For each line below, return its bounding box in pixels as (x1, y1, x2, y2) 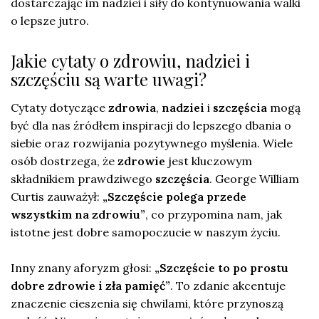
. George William (209, 171, 299, 186)
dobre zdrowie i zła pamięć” (11, 278, 170, 293)
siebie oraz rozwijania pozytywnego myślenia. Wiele (11, 135, 293, 150)
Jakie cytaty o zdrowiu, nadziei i (11, 48, 250, 72)
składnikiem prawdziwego (11, 171, 155, 186)
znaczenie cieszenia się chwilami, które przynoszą (11, 296, 283, 310)
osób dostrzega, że (11, 153, 117, 168)
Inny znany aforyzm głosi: (11, 260, 155, 275)
